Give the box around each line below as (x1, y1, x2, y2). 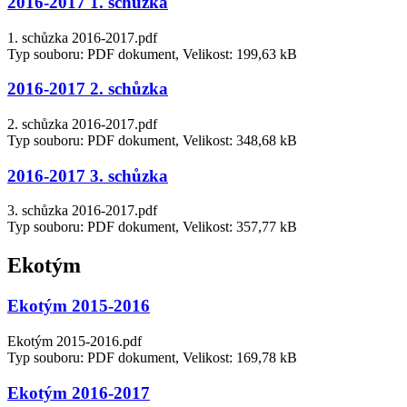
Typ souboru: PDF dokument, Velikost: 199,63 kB (7, 45, 297, 62)
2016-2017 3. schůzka (7, 165, 168, 185)
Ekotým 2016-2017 (7, 382, 150, 402)
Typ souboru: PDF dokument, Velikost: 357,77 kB (7, 219, 297, 235)
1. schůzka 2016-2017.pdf (7, 29, 157, 45)
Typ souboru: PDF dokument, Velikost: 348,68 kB (7, 133, 297, 148)
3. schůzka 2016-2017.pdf (7, 203, 157, 219)
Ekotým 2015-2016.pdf (7, 333, 142, 349)
